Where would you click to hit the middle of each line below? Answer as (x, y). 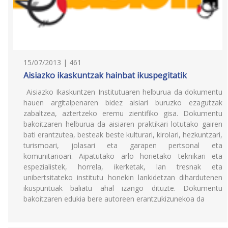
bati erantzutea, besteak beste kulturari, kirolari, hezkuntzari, (123, 135)
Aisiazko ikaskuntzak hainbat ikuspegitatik (105, 75)
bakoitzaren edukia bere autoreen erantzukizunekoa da (114, 199)
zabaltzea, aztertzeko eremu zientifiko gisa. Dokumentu (123, 113)
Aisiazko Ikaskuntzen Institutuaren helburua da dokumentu (123, 92)
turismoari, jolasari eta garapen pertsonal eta (123, 145)
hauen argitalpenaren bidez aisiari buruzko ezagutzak (123, 103)
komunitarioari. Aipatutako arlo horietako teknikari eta (123, 156)
